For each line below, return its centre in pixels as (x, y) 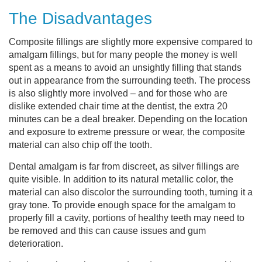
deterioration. (36, 244)
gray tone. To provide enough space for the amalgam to (122, 205)
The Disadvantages (80, 18)
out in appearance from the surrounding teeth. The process (130, 80)
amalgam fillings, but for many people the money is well (123, 55)
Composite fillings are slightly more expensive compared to (131, 42)
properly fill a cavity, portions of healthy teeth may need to (127, 218)
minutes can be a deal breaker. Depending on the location (128, 119)
